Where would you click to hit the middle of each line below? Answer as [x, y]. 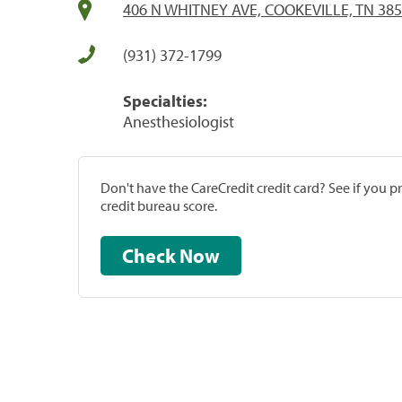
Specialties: [165, 100]
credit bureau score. [159, 205]
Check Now [200, 255]
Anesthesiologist [179, 121]
